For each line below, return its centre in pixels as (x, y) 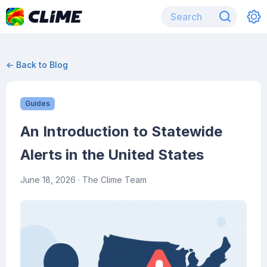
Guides (38, 103)
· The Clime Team (111, 180)
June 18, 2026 (48, 180)
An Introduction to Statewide (121, 131)
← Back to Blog (37, 65)
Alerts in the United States (112, 155)
